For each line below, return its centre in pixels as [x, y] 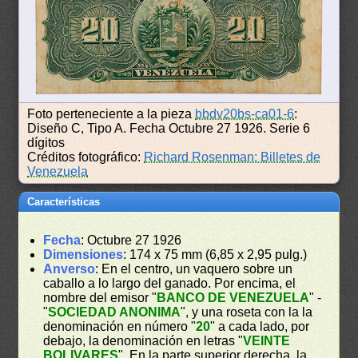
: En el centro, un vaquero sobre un [194, 269]
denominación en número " [120, 327]
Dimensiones [84, 255]
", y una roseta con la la [247, 312]
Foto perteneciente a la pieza [111, 114]
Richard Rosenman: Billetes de [233, 157]
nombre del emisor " [100, 298]
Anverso [70, 269]
